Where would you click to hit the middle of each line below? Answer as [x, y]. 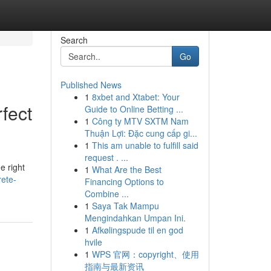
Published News [91, 85]
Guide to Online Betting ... [134, 109]
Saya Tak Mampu [125, 206]
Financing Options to [124, 181]
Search [74, 40]
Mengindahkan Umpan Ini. [135, 218]
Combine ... [106, 194]
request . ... [106, 157]
